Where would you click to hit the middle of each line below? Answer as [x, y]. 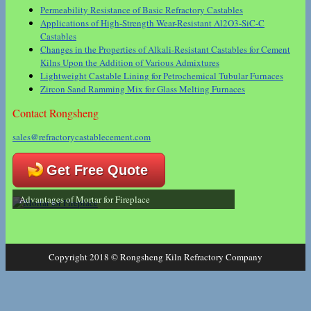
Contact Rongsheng [56, 112]
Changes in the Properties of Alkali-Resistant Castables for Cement [165, 49]
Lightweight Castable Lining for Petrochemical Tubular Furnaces [162, 75]
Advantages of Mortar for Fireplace [85, 200]
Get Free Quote [97, 170]
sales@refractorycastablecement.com [82, 137]
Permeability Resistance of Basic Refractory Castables [142, 9]
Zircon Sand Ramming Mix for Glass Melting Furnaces [143, 89]
